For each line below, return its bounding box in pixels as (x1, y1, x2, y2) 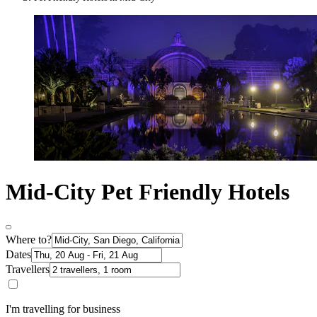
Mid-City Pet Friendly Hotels (6, 178, 289, 204)
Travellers (6, 263, 50, 276)
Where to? (6, 234, 52, 246)
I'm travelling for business (6, 303, 120, 316)
